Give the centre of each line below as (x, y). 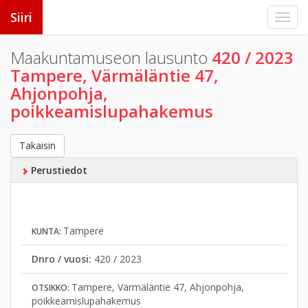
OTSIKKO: (52, 288)
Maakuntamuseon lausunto (111, 57)
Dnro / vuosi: (63, 259)
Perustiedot (57, 170)
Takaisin (37, 145)
